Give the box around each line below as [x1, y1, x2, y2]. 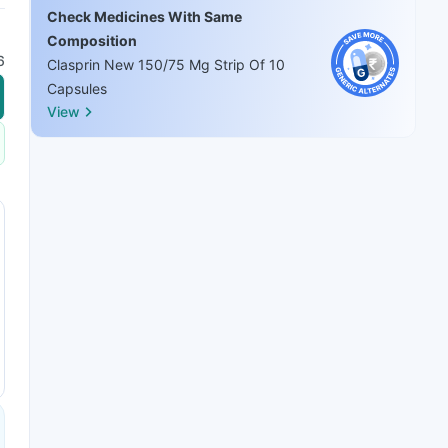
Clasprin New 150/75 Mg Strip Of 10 [47, 55, 285, 73]
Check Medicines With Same [47, 7, 242, 25]
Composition [47, 31, 137, 49]
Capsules [47, 79, 107, 97]
